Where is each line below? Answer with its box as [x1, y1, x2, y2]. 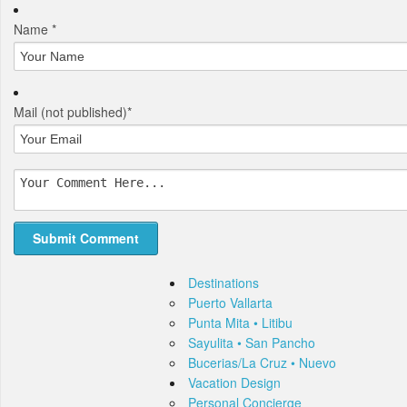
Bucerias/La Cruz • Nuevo [188, 353, 336, 372]
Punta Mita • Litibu [188, 313, 293, 333]
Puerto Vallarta [188, 293, 273, 313]
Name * [14, 20, 56, 38]
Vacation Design [188, 373, 281, 392]
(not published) [41, 103, 127, 121]
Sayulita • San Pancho [188, 333, 315, 352]
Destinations [188, 273, 259, 293]
